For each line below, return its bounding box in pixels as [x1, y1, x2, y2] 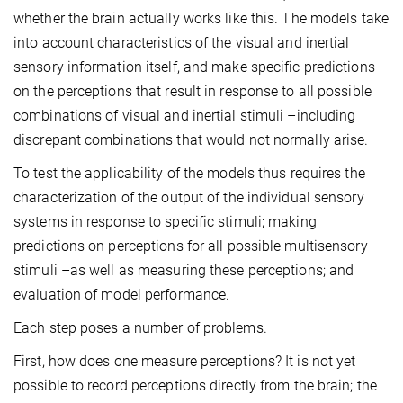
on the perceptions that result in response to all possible [13, 83, 372, 101]
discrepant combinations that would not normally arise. [13, 131, 369, 149]
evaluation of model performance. [13, 286, 230, 304]
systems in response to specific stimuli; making [13, 213, 317, 231]
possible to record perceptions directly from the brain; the [13, 377, 377, 395]
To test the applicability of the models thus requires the [13, 165, 365, 183]
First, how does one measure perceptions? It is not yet [13, 353, 356, 371]
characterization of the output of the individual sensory [13, 189, 364, 207]
